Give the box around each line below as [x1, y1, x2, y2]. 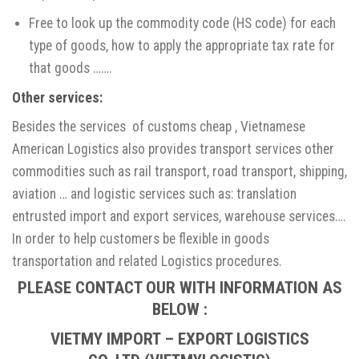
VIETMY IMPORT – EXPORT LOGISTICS [50, 329, 309, 349]
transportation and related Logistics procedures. [12, 253, 282, 270]
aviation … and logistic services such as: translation [12, 186, 296, 203]
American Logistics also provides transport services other [12, 141, 334, 158]
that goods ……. [28, 59, 112, 76]
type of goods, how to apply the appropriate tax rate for [28, 37, 335, 54]
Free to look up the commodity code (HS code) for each [28, 14, 336, 31]
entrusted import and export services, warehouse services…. [12, 208, 346, 225]
